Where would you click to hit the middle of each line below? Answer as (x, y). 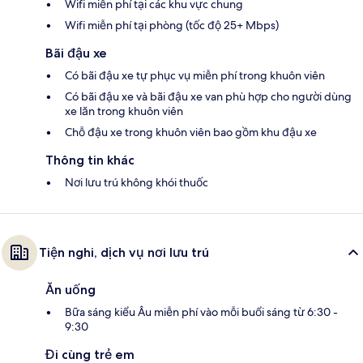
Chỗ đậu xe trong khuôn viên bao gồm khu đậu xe (191, 132)
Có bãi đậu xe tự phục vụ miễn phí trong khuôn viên (195, 76)
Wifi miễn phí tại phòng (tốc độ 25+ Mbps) (172, 26)
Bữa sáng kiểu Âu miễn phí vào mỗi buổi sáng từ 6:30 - (201, 312)
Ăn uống (70, 290)
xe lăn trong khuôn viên (124, 111)
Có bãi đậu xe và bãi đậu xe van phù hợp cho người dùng (208, 97)
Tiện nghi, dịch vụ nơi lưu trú (124, 253)
